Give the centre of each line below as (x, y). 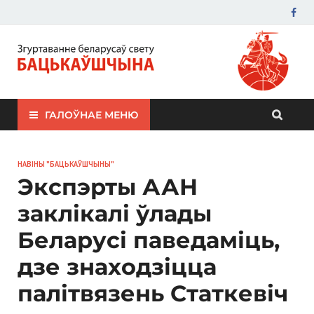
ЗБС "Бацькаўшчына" (89, 55)
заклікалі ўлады (115, 214)
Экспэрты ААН (108, 187)
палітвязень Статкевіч (153, 294)
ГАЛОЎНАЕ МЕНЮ (91, 115)
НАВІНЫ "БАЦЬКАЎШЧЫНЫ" (66, 164)
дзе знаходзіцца (117, 267)
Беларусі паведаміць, (149, 240)
